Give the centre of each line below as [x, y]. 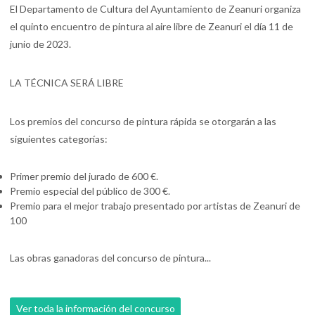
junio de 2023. [40, 44]
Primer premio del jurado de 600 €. [84, 176]
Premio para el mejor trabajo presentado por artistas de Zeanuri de [155, 206]
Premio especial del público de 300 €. [90, 191]
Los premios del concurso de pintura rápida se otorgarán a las [143, 122]
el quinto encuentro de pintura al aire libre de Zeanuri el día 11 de [152, 27]
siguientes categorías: [59, 139]
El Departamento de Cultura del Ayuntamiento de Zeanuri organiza [155, 9]
